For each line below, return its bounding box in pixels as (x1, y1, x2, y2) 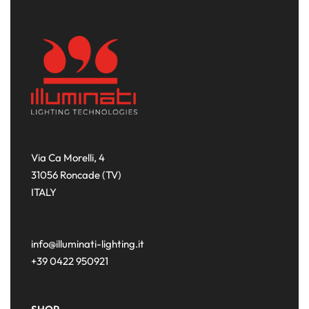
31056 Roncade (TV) (31, 168, 121, 182)
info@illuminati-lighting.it (31, 237, 144, 251)
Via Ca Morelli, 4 (31, 151, 105, 165)
